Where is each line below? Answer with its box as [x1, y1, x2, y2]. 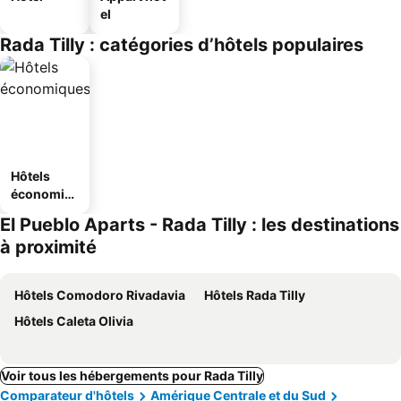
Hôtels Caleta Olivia [14, 313, 133, 328]
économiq [11, 186, 73, 201]
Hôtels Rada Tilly [204, 287, 305, 303]
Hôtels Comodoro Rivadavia [14, 287, 185, 303]
